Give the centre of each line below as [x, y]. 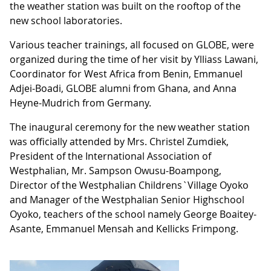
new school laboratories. [66, 20]
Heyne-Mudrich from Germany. [80, 103]
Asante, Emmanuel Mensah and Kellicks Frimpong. [124, 228]
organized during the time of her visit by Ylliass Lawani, [134, 59]
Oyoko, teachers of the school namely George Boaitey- [133, 214]
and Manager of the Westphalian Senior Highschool [127, 199]
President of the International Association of [110, 156]
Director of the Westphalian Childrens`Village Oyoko [129, 185]
